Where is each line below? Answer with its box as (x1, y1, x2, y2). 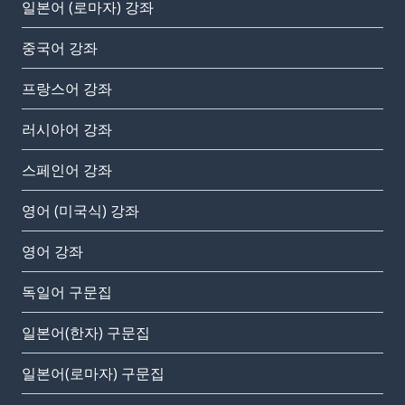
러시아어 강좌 (22, 119, 112, 140)
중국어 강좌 (22, 38, 98, 59)
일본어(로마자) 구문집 (22, 363, 165, 384)
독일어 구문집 (22, 282, 112, 303)
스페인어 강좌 (22, 160, 112, 181)
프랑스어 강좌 (22, 79, 112, 99)
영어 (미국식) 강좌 (22, 201, 139, 221)
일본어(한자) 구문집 (22, 323, 150, 344)
